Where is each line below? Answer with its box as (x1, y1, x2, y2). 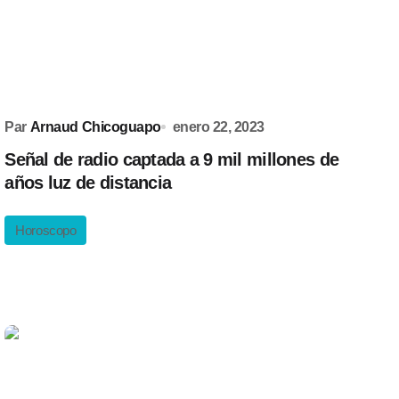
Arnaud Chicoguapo (29, 119, 161, 134)
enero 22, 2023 (172, 119, 265, 134)
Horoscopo (15, 223, 77, 238)
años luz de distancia (4, 173, 172, 192)
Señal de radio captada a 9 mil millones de (4, 150, 339, 169)
